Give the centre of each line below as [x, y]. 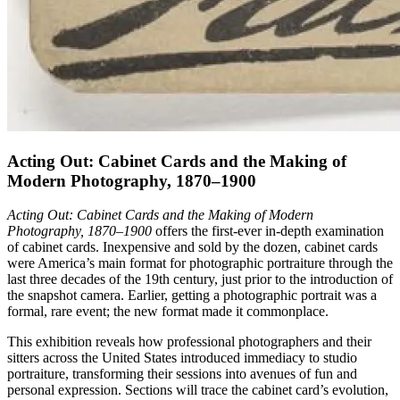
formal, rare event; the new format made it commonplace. [168, 312]
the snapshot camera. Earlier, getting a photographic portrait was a [192, 296]
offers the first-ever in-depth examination [268, 231]
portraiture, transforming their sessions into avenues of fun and [182, 374]
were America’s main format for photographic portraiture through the [200, 263]
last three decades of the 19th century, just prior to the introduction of [200, 279]
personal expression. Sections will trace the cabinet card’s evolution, [198, 390]
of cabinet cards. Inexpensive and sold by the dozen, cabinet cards [192, 247]
